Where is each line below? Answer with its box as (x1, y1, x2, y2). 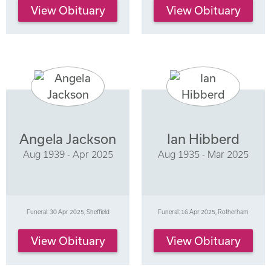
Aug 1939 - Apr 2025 (22, 149, 113, 160)
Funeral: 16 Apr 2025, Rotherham (158, 207, 249, 215)
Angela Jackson (19, 131, 116, 147)
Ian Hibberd (167, 131, 240, 147)
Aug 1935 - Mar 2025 (158, 149, 249, 160)
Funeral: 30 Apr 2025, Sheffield (26, 207, 109, 215)
